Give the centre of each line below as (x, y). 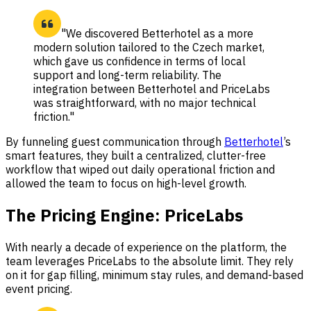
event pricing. (39, 289)
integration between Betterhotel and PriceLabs (152, 89)
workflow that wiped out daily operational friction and (140, 170)
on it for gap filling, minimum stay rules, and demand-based (154, 275)
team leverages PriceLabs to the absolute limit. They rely (150, 261)
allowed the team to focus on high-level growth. (126, 184)
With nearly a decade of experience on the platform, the (146, 247)
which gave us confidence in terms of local (140, 61)
